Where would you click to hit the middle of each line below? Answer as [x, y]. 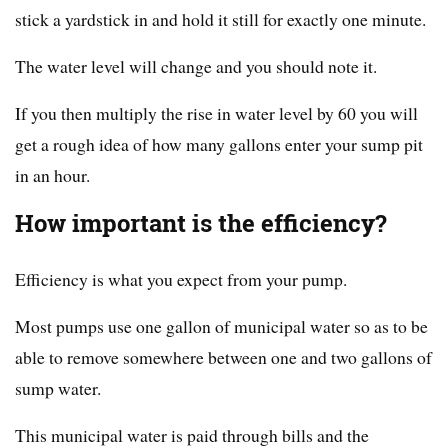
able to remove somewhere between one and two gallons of [223, 357]
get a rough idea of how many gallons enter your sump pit [219, 144]
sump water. [58, 388]
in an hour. [52, 175]
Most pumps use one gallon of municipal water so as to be [221, 326]
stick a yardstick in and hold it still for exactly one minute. [220, 19]
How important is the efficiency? [201, 224]
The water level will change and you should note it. [196, 66]
